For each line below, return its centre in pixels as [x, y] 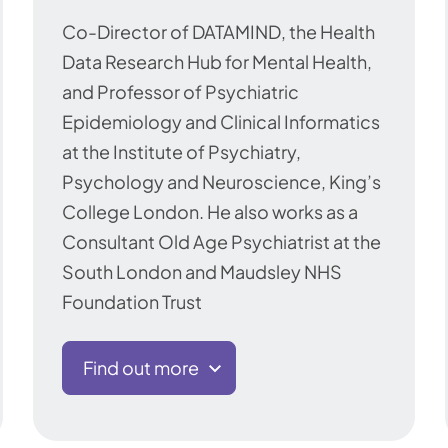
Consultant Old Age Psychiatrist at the [221, 242]
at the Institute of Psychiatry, [181, 152]
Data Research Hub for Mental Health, [217, 62]
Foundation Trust [132, 302]
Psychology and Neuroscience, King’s [221, 182]
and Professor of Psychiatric [180, 92]
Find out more [141, 368]
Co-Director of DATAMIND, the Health [218, 32]
